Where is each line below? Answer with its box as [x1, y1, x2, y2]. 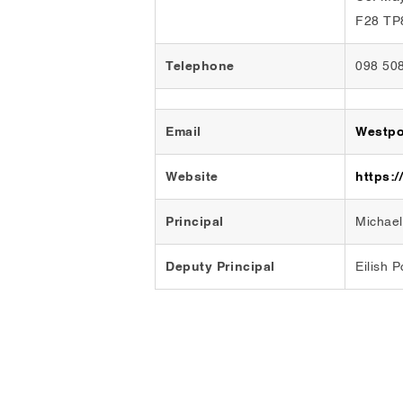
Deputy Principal [166, 256, 275, 278]
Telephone [166, 56, 236, 77]
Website [166, 166, 219, 188]
